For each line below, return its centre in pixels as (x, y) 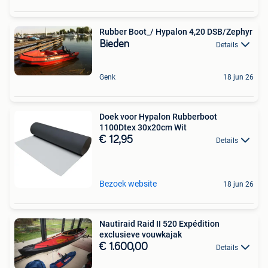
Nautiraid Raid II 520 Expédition (159, 223)
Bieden (114, 44)
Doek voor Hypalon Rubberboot (158, 116)
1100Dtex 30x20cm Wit (143, 127)
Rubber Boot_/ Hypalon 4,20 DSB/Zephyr (176, 31)
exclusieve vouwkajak (141, 234)
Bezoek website (128, 183)
